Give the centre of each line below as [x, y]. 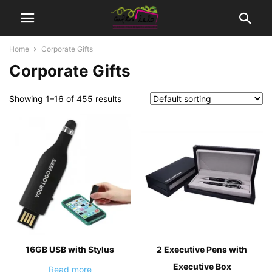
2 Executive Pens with [202, 249]
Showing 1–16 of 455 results [65, 99]
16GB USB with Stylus [70, 249]
